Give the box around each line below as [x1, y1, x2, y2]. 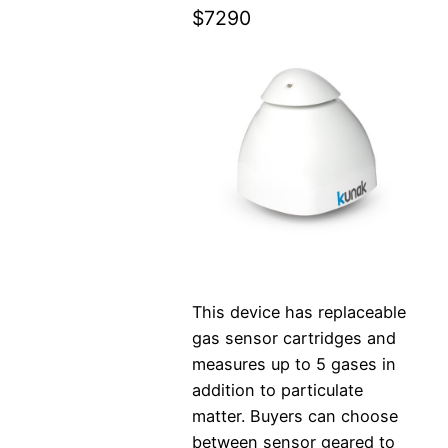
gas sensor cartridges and [192, 328, 396, 349]
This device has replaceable [192, 302, 406, 323]
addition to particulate [192, 380, 363, 401]
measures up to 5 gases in [192, 354, 396, 375]
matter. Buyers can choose [192, 406, 398, 427]
